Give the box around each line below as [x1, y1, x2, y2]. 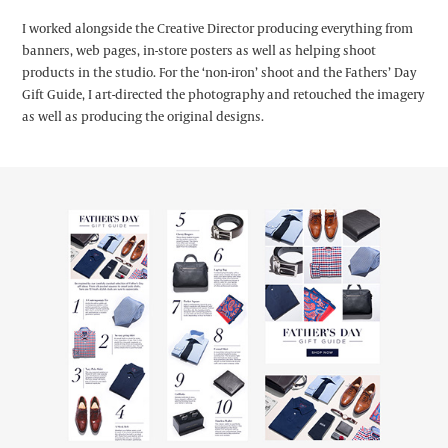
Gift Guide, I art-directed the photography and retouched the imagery [22, 86, 425, 103]
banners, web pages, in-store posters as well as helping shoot [22, 42, 377, 59]
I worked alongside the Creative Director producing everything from [22, 20, 414, 37]
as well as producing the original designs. [22, 108, 265, 125]
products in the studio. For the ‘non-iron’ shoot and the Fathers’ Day [22, 64, 417, 81]
